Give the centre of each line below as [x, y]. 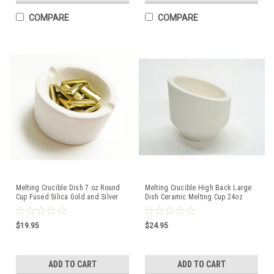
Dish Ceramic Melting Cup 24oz [194, 197]
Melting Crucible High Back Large [198, 187]
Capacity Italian [168, 206]
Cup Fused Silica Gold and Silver [67, 197]
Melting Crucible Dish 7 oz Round [68, 187]
